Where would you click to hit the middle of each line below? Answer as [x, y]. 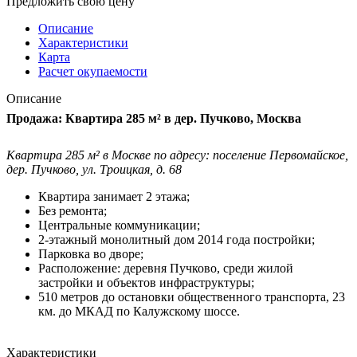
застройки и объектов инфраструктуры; [146, 282]
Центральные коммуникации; [119, 225]
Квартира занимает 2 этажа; [114, 196]
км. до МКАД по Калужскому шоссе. [139, 311]
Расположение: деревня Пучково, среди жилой [166, 268]
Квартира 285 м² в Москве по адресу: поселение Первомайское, [177, 155]
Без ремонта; [73, 210]
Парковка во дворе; [91, 253]
